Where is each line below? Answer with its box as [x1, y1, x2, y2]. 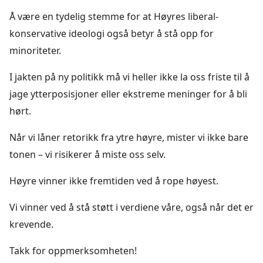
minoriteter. [9, 43, 61, 57]
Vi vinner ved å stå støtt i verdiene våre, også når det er [9, 200, 254, 214]
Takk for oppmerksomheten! [9, 244, 137, 257]
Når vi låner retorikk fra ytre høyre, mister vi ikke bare [9, 130, 248, 144]
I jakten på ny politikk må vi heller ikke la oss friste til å [9, 70, 249, 83]
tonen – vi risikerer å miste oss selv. [9, 147, 166, 161]
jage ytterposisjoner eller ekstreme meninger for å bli [9, 87, 247, 100]
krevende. [9, 217, 53, 231]
